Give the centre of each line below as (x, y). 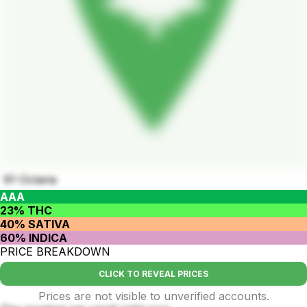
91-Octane (30, 179)
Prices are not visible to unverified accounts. (153, 296)
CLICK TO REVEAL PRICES (153, 273)
